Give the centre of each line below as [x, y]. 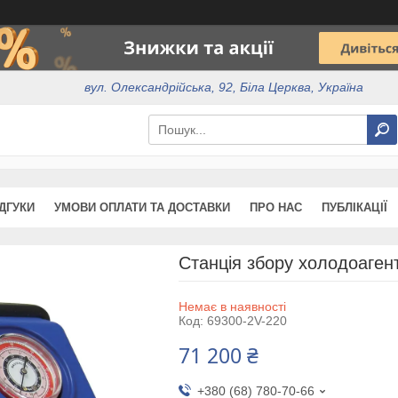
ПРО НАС [276, 207]
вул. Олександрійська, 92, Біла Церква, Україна [224, 88]
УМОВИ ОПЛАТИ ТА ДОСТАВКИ [142, 207]
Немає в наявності [232, 306]
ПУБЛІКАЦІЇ [354, 207]
